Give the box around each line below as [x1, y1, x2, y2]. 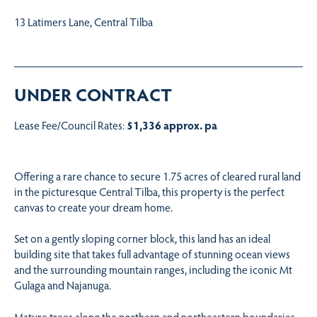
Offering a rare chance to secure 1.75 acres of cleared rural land [14, 168, 301, 183]
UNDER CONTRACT [14, 81, 172, 106]
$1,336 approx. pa [127, 117, 217, 132]
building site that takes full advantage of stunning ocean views [14, 246, 290, 262]
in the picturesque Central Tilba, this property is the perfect [14, 183, 284, 199]
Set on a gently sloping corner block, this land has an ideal [14, 231, 270, 246]
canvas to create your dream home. [14, 199, 173, 214]
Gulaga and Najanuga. [14, 277, 111, 293]
